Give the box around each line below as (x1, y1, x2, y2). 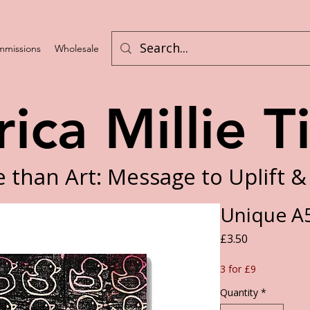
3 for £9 (220, 262, 256, 276)
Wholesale (55, 42, 99, 55)
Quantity (220, 286, 258, 300)
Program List (113, 42, 167, 55)
